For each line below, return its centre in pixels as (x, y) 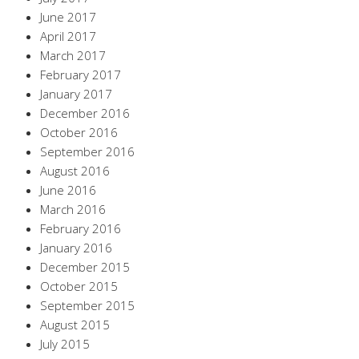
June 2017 (68, 16)
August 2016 (75, 170)
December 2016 (85, 113)
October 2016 (79, 132)
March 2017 (73, 55)
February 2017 (81, 74)
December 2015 (85, 266)
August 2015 (75, 324)
